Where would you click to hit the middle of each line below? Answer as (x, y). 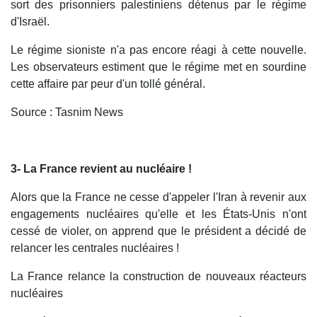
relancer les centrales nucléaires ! (95, 248)
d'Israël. (31, 22)
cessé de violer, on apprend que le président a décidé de (158, 231)
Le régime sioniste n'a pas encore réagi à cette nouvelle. (158, 50)
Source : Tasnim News (67, 113)
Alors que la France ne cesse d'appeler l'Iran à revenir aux (158, 197)
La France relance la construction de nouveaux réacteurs (158, 277)
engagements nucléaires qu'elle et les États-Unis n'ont (158, 214)
